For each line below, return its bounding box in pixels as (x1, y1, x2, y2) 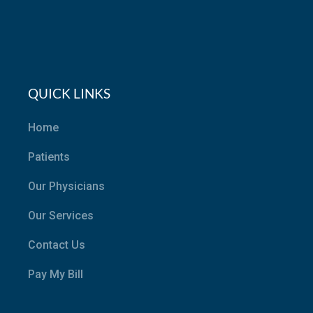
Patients (28, 150, 71, 163)
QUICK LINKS (28, 85, 111, 101)
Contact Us (28, 238, 86, 252)
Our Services (28, 208, 94, 222)
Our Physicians (28, 179, 105, 193)
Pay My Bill (28, 267, 84, 281)
